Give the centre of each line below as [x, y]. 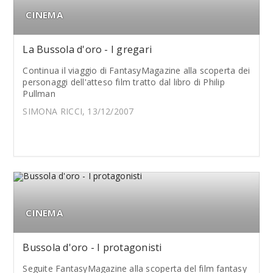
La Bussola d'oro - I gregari [87, 49]
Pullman [39, 94]
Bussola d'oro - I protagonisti [92, 247]
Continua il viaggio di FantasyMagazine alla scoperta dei [136, 70]
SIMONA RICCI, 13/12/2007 [78, 111]
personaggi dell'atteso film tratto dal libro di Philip [124, 82]
